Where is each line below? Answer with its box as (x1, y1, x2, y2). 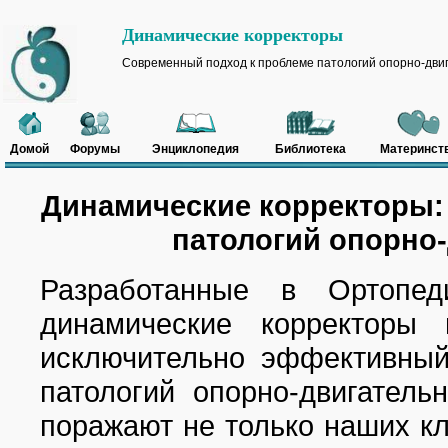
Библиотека (275, 142, 346, 156)
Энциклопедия (152, 142, 239, 156)
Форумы (70, 142, 120, 156)
